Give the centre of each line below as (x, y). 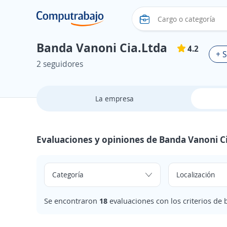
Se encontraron (72, 201)
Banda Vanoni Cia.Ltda (102, 47)
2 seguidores (60, 64)
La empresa (114, 99)
